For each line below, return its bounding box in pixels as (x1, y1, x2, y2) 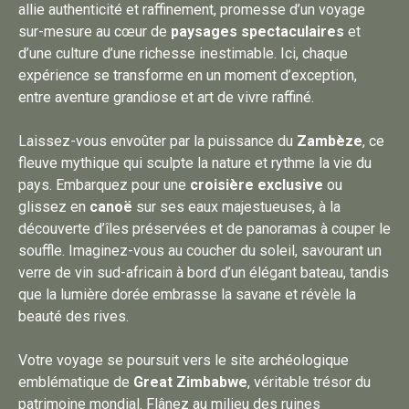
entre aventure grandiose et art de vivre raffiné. (18, 89, 314, 106)
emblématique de (18, 373, 133, 391)
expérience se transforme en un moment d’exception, (18, 67, 357, 84)
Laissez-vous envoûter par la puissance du (18, 132, 297, 150)
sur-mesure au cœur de (18, 23, 171, 40)
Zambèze (297, 132, 362, 150)
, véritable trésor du (247, 373, 371, 391)
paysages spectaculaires (171, 23, 344, 40)
